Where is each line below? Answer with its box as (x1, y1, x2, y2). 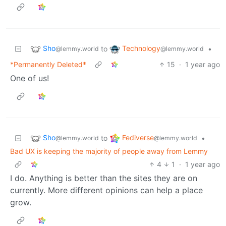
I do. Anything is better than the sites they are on (10, 173, 197, 183)
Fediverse (122, 133, 154, 142)
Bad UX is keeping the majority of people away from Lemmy (10, 146, 208, 155)
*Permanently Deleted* (10, 60, 86, 69)
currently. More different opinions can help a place (10, 185, 203, 195)
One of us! (10, 73, 49, 83)
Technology (122, 44, 160, 53)
